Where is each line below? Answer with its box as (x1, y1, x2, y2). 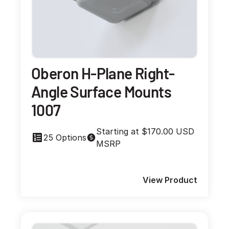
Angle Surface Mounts (31, 82, 171, 101)
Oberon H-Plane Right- (31, 64, 175, 83)
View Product (143, 175, 197, 186)
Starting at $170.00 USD (96, 126, 195, 137)
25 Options (43, 132, 86, 143)
